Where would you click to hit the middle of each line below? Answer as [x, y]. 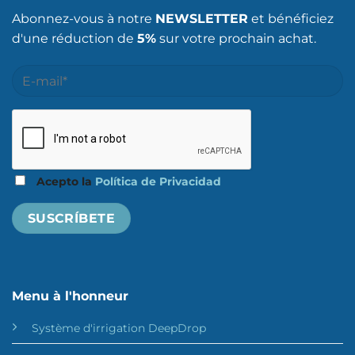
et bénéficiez [291, 19]
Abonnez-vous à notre [84, 19]
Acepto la [66, 182]
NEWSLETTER [202, 19]
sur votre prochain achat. [236, 39]
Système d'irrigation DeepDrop [118, 328]
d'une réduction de [74, 39]
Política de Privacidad [158, 182]
